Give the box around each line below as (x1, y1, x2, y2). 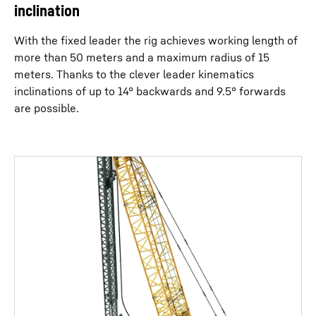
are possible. (14, 101, 79, 115)
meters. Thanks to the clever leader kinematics (14, 67, 254, 81)
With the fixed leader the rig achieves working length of (14, 33, 298, 47)
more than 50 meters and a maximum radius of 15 (14, 50, 269, 64)
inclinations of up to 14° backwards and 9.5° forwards (14, 84, 286, 98)
